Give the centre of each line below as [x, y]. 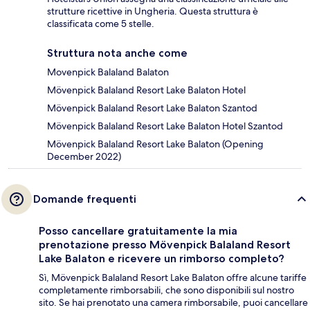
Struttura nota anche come [117, 53]
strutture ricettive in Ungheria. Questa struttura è [153, 11]
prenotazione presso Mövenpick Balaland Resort [165, 244]
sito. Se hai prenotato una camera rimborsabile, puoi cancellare [173, 302]
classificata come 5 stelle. [101, 23]
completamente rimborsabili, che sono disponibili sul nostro [166, 290]
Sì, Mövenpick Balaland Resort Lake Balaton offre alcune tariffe [173, 277]
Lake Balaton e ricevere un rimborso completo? [162, 258]
